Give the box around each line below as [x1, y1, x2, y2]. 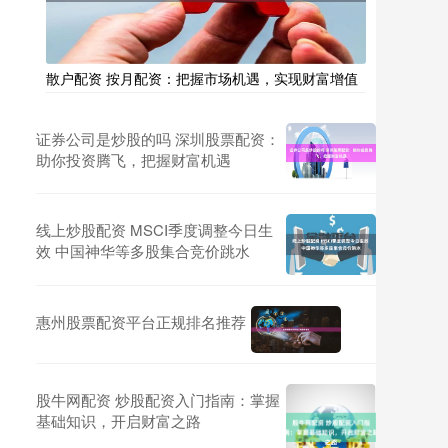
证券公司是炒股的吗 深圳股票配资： [36, 128, 280, 149]
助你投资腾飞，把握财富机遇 [36, 149, 231, 170]
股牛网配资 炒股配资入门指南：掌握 [36, 389, 280, 411]
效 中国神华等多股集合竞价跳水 [36, 240, 250, 261]
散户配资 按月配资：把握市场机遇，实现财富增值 [46, 68, 358, 88]
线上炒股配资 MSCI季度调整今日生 [36, 219, 273, 240]
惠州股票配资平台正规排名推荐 [36, 310, 246, 332]
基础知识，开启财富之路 [36, 410, 201, 432]
